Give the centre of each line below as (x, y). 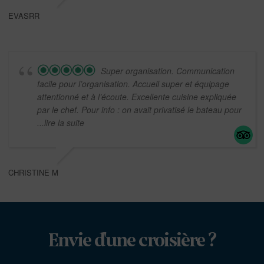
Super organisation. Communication (168, 71)
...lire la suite (61, 123)
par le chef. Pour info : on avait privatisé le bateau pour (139, 110)
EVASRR (24, 16)
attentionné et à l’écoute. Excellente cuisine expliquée (137, 97)
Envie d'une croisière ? (132, 242)
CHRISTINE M (33, 173)
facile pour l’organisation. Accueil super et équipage (133, 84)
